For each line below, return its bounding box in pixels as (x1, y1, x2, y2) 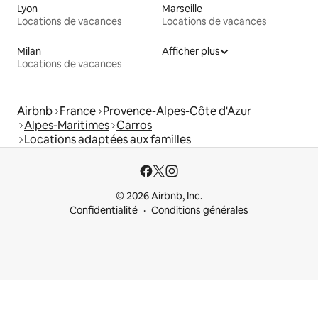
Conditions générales (151, 204, 248, 217)
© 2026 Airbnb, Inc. (116, 190, 202, 203)
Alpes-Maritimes (24, 118, 109, 133)
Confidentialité (70, 204, 138, 217)
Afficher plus (162, 45, 220, 58)
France (60, 104, 96, 119)
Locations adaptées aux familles (24, 132, 191, 148)
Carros (116, 118, 152, 133)
